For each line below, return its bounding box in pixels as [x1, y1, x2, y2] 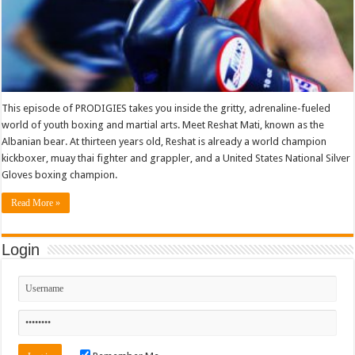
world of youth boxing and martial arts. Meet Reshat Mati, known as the [2, 118, 325, 131]
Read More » [11, 197, 61, 208]
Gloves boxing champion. [2, 168, 118, 181]
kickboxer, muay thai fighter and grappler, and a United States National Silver [2, 151, 351, 164]
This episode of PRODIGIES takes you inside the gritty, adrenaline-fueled [2, 101, 331, 114]
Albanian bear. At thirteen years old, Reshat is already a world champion [2, 135, 327, 147]
